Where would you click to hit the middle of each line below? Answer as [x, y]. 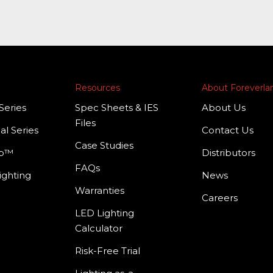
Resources [97, 87]
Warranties [99, 190]
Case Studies [104, 145]
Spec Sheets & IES [116, 107]
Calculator [98, 228]
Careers [220, 197]
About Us [224, 107]
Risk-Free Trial [107, 250]
